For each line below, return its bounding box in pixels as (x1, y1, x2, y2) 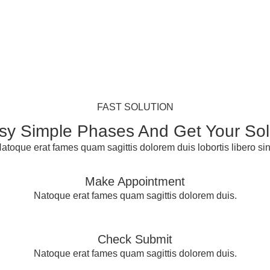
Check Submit (98, 233, 172, 246)
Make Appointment (85, 175, 185, 189)
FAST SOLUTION (96, 102, 174, 113)
